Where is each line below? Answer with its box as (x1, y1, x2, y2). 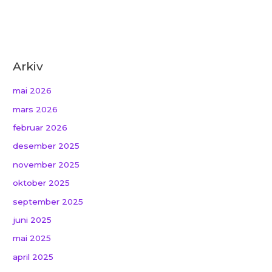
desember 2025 (13, 141, 80, 151)
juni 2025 (13, 214, 52, 225)
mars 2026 (13, 104, 58, 114)
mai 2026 (13, 86, 52, 96)
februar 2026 (13, 122, 68, 132)
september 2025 (13, 196, 84, 206)
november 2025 (13, 159, 80, 169)
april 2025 (13, 251, 54, 262)
